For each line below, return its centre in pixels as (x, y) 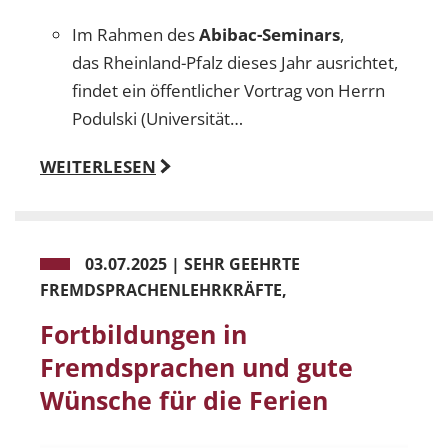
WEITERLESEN (98, 167)
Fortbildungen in (143, 334)
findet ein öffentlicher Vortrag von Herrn (228, 91)
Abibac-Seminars (267, 35)
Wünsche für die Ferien (184, 400)
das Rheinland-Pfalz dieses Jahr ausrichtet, (235, 63)
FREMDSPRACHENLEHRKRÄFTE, (163, 290)
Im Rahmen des (133, 35)
